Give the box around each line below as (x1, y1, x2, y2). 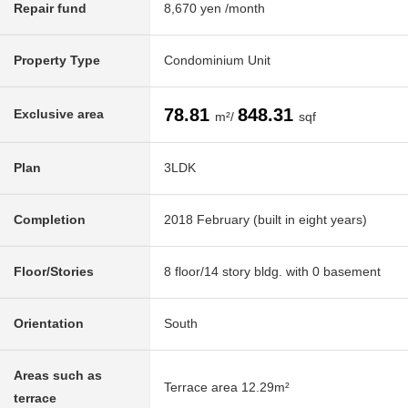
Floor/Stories (14, 264, 94, 280)
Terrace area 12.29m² (164, 380, 290, 395)
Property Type (14, 53, 100, 68)
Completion (14, 212, 86, 228)
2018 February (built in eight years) (164, 212, 367, 228)
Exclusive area (14, 107, 104, 122)
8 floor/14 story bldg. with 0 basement (164, 264, 381, 280)
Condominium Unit (164, 53, 270, 68)
